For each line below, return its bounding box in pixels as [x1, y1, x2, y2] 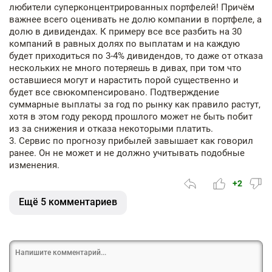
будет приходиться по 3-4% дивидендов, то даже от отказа [9, 50, 263, 62]
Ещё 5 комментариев [19, 196, 117, 208]
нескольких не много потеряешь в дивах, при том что [9, 63, 242, 74]
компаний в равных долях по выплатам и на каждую [9, 38, 240, 50]
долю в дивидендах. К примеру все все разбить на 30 [9, 26, 242, 38]
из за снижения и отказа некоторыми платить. [9, 123, 213, 135]
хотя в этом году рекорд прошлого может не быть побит [9, 111, 253, 123]
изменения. [9, 160, 59, 171]
